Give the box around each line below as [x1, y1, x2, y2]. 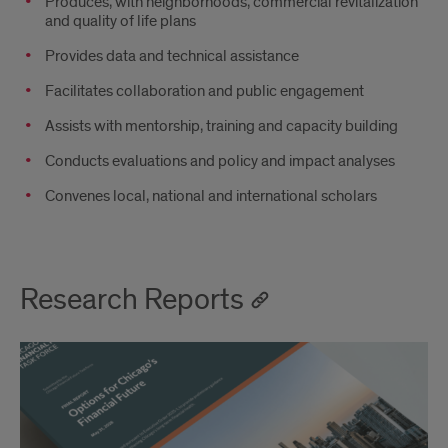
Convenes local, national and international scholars [45, 186, 377, 206]
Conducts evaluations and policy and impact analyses [45, 151, 395, 171]
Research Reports [20, 281, 244, 319]
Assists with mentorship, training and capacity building [45, 116, 398, 136]
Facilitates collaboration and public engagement [45, 81, 364, 101]
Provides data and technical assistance [45, 46, 299, 66]
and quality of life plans [45, 11, 196, 31]
